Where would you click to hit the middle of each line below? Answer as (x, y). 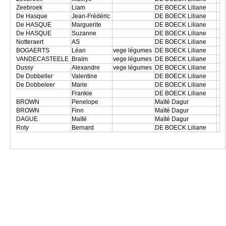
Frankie (83, 93)
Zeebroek (30, 8)
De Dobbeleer (36, 85)
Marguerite (87, 25)
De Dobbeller (36, 76)
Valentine (85, 76)
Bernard (83, 128)
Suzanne (85, 33)
